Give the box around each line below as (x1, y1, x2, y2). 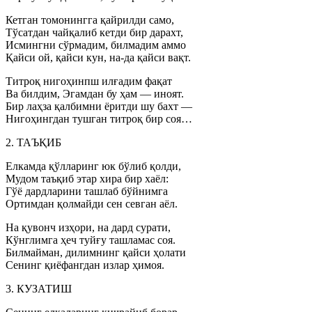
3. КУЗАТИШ (6, 283, 72, 295)
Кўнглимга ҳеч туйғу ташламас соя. (6, 234, 175, 246)
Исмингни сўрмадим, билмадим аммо (6, 39, 186, 51)
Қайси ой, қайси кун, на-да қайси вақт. (6, 52, 191, 63)
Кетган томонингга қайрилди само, (6, 14, 174, 26)
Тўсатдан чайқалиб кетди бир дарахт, (6, 26, 183, 38)
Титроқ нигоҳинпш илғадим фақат (6, 75, 172, 87)
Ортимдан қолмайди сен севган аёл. (6, 198, 178, 210)
